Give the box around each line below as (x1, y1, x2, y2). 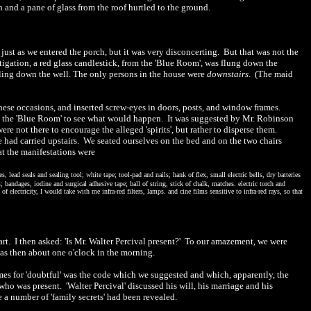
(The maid (255, 69, 293, 79)
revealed (143, 292, 175, 302)
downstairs (207, 69, 249, 79)
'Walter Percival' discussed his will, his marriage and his (64, 280, 273, 291)
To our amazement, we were (185, 236, 287, 246)
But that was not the (224, 47, 299, 57)
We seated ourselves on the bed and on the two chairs (83, 135, 282, 146)
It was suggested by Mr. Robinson (167, 113, 294, 124)
